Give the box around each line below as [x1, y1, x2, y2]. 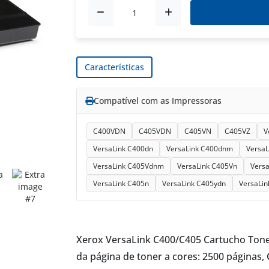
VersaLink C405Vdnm [92, 160, 164, 171]
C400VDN [92, 125, 125, 136]
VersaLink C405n [92, 178, 149, 189]
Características [84, 61, 144, 73]
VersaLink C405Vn [177, 160, 237, 171]
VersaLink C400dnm [166, 143, 233, 154]
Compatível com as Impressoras [93, 94, 222, 106]
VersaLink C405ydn [162, 178, 226, 189]
